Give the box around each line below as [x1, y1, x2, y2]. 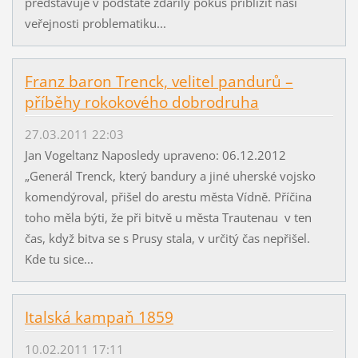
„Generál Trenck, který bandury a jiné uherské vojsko [24, 168, 316, 185]
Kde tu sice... [24, 251, 93, 268]
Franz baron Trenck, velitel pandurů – [24, 70, 293, 92]
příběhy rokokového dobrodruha [24, 91, 259, 113]
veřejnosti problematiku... [24, 15, 166, 32]
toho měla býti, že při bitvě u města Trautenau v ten [24, 209, 312, 226]
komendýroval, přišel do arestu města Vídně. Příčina [24, 189, 312, 205]
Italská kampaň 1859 [24, 307, 173, 328]
